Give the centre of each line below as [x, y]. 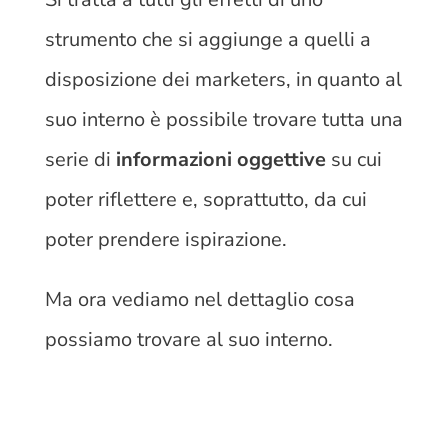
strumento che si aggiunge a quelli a [207, 39]
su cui [353, 159]
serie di [77, 159]
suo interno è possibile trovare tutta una [223, 119]
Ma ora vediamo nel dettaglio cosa [199, 299]
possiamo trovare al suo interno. [188, 339]
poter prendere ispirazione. [168, 239]
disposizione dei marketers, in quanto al [223, 79]
